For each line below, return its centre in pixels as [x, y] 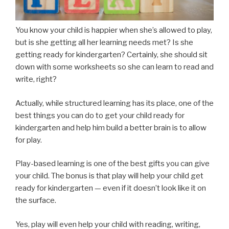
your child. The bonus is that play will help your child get [109, 176]
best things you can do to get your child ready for [100, 115]
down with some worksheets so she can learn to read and [114, 67]
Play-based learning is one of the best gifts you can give [112, 164]
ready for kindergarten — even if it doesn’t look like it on [111, 188]
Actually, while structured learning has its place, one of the [114, 103]
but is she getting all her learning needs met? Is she [104, 43]
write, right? [36, 79]
